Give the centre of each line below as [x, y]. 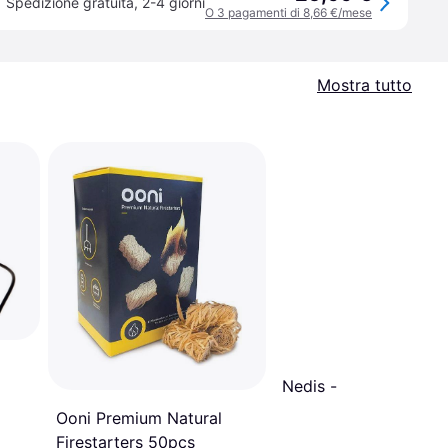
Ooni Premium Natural [139, 418]
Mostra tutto [364, 85]
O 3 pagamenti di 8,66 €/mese [288, 12]
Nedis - [309, 385]
